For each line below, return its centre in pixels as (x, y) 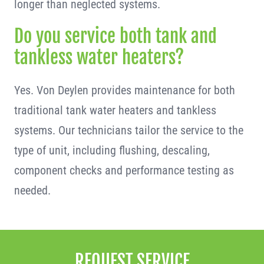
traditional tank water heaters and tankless (115, 110)
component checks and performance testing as (124, 170)
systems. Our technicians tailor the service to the (128, 130)
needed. (32, 190)
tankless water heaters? (99, 57)
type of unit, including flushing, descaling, (112, 150)
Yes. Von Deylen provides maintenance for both (124, 90)
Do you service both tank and (115, 36)
